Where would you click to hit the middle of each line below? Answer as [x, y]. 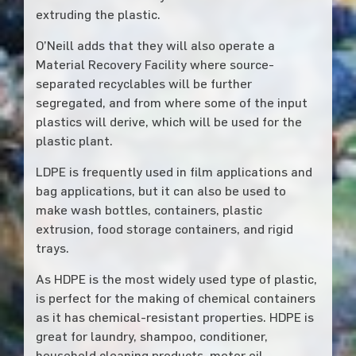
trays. [52, 248]
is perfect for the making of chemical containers [175, 298]
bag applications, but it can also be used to [161, 190]
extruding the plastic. [98, 14]
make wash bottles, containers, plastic [149, 209]
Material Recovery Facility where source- [155, 64]
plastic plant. [74, 140]
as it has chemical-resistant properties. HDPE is [174, 317]
